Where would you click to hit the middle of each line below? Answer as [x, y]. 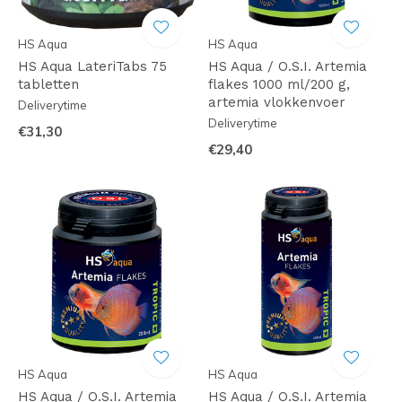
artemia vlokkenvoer [276, 102]
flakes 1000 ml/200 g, [279, 84]
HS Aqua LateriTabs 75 [92, 66]
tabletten [48, 84]
